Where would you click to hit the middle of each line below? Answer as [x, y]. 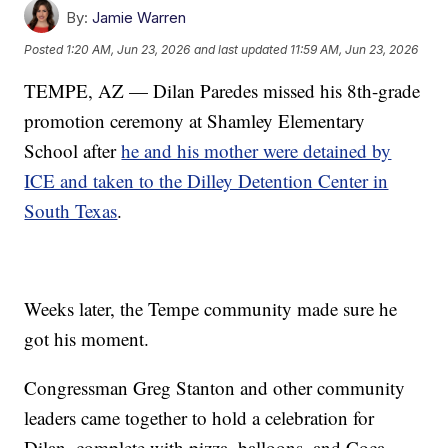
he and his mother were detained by [256, 151]
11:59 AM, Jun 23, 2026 [354, 49]
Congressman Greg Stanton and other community [215, 388]
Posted [45, 49]
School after [73, 151]
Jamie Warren [139, 18]
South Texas [71, 211]
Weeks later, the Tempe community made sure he [211, 309]
